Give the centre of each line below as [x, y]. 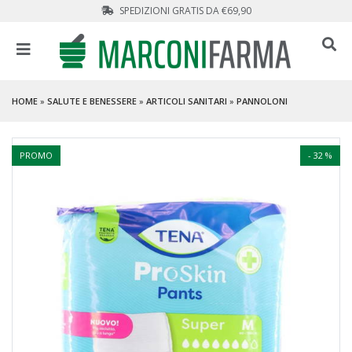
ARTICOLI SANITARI [187, 101]
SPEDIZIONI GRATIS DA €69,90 [184, 11]
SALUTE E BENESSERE [92, 101]
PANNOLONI [262, 101]
